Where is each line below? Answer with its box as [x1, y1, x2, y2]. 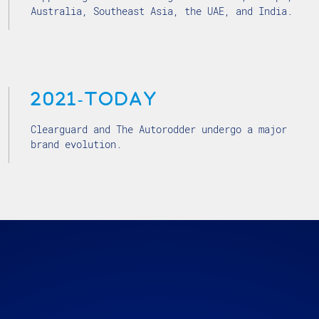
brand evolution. [31, 137, 122, 151]
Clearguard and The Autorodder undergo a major [31, 122, 287, 136]
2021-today [31, 90, 158, 107]
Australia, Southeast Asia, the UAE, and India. [31, 4, 293, 18]
